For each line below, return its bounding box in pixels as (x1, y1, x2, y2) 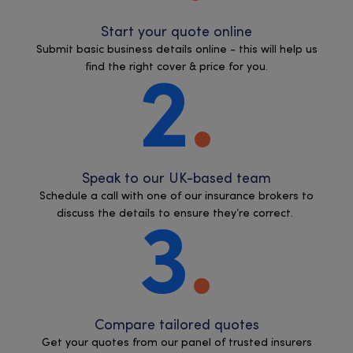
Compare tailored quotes (94, 318, 259, 333)
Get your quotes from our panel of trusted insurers (41, 337, 312, 348)
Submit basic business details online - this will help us (35, 44, 318, 55)
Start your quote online (101, 25, 252, 39)
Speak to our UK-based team (82, 172, 271, 186)
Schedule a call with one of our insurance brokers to (39, 191, 314, 202)
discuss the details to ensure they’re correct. (57, 208, 296, 219)
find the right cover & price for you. (85, 61, 268, 72)
